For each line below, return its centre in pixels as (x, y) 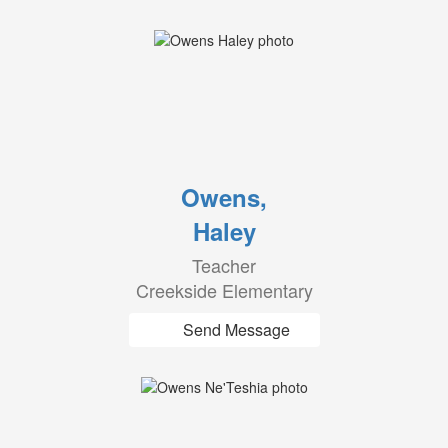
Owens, (224, 197)
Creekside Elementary (224, 290)
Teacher (224, 265)
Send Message (236, 329)
